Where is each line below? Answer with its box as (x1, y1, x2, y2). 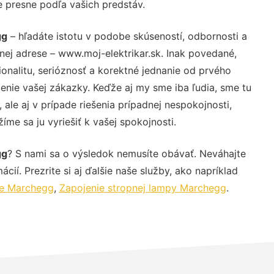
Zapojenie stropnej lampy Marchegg (59, 181, 226, 194)
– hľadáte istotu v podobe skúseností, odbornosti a (7, 29, 247, 42)
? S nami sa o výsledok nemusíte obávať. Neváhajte (7, 147, 246, 160)
